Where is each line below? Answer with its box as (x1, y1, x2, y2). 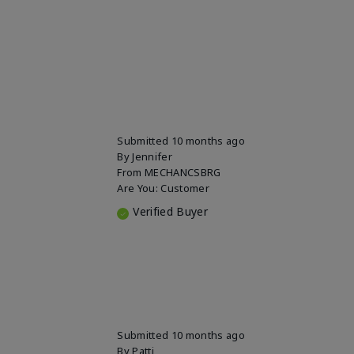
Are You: (117, 181, 161, 196)
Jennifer (132, 149, 172, 164)
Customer (160, 181, 209, 196)
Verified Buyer (133, 204, 208, 220)
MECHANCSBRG (145, 165, 221, 180)
